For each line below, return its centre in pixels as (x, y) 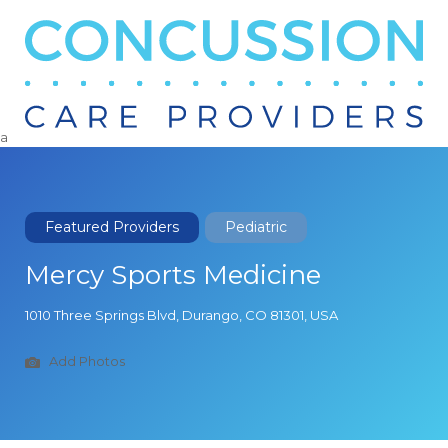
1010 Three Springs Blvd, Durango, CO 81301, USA (181, 315)
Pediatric (256, 227)
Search (62, 22)
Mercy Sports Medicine (173, 275)
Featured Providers (112, 227)
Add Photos (85, 361)
